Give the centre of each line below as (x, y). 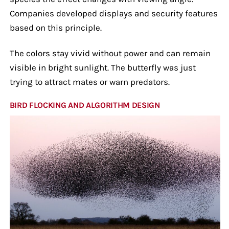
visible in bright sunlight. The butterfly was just (102, 67)
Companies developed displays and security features (113, 13)
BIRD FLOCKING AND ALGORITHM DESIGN (85, 105)
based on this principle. (55, 27)
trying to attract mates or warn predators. (89, 82)
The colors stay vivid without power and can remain (110, 53)
